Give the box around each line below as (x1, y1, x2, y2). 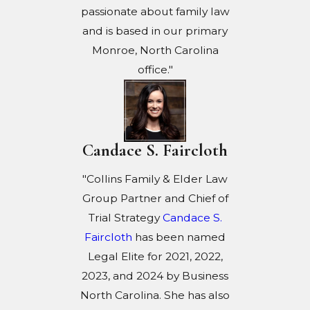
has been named (132, 230, 226, 244)
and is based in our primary (82, 24, 228, 38)
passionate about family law (80, 5, 230, 19)
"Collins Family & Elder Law (82, 172, 228, 185)
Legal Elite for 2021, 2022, (87, 249, 223, 263)
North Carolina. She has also (80, 288, 230, 302)
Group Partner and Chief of (82, 191, 228, 205)
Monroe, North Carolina (91, 44, 219, 57)
